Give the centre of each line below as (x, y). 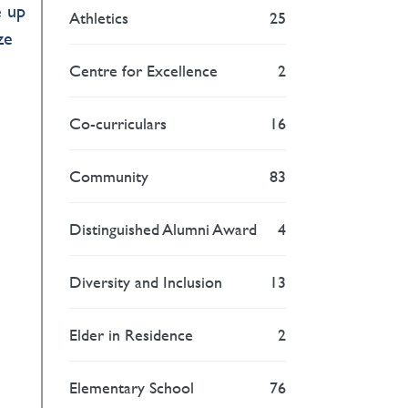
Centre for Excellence (144, 70)
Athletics (99, 17)
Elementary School (132, 387)
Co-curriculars (118, 123)
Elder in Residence (132, 334)
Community (109, 176)
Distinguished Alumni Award (163, 229)
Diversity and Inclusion (146, 281)
